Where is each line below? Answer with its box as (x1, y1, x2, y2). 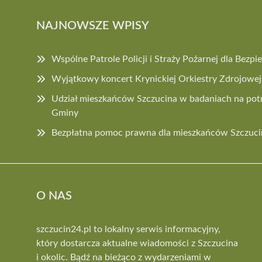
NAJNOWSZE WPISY (36, 19, 149, 32)
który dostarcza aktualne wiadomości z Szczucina (36, 238, 238, 248)
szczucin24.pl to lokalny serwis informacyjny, (36, 224, 220, 234)
